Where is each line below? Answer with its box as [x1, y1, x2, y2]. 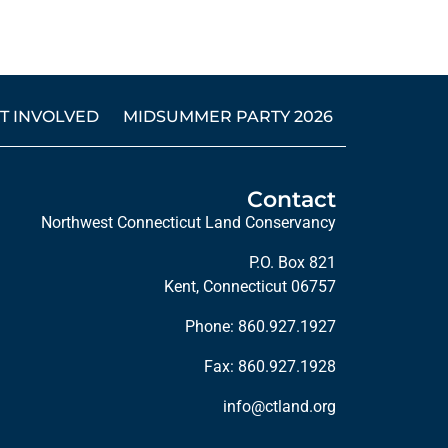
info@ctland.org [223, 397, 336, 417]
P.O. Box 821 [249, 253, 336, 273]
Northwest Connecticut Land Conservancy [41, 213, 336, 233]
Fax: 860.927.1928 [204, 357, 336, 377]
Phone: [185, 317, 238, 337]
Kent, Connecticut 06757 [164, 277, 336, 297]
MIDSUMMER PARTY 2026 [123, 107, 333, 127]
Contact [247, 186, 336, 214]
